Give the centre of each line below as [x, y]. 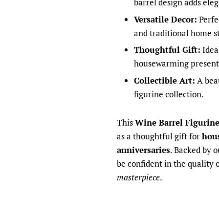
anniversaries [143, 150]
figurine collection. [169, 94]
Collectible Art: [164, 81]
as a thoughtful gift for [159, 136]
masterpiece [138, 177]
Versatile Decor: [165, 19]
